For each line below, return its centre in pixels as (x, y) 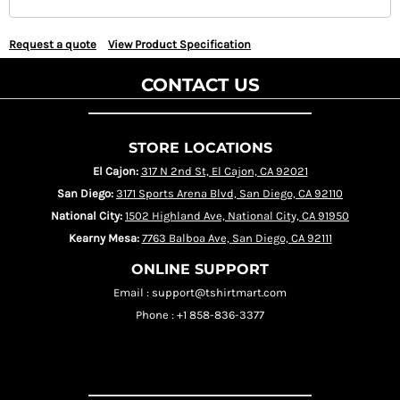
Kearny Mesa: (104, 238)
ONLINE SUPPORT (200, 269)
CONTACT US (200, 85)
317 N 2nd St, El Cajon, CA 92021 (224, 171)
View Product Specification (179, 44)
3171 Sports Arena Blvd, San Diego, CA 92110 (229, 193)
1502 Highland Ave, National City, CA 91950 (237, 216)
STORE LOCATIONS (200, 148)
